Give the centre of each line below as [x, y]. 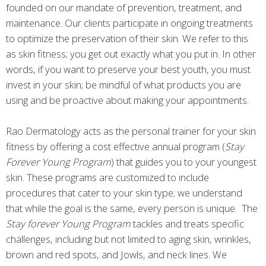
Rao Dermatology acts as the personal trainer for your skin [131, 131]
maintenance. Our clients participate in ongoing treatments [129, 23]
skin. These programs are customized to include [107, 178]
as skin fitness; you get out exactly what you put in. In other [131, 53]
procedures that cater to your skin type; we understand [124, 193]
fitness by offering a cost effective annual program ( [115, 147]
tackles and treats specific [189, 224]
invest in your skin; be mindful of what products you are [123, 84]
